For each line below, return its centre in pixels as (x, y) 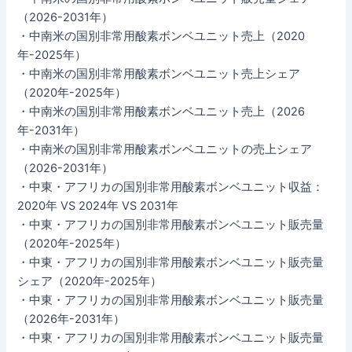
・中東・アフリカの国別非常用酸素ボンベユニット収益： (171, 187)
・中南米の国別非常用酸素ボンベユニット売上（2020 (161, 36)
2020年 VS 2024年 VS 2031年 (98, 205)
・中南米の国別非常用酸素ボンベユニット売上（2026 (161, 111)
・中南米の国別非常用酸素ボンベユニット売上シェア (159, 73)
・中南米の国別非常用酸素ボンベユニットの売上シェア (165, 149)
